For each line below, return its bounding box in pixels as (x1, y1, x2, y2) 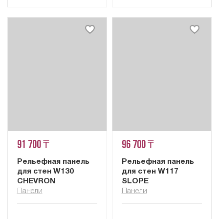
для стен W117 (121, 168, 178, 175)
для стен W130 (17, 168, 74, 175)
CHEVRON (17, 177, 55, 185)
